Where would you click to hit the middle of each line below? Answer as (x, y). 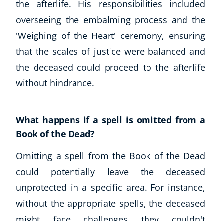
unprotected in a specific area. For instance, (110, 187)
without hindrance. (55, 83)
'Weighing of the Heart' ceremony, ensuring (110, 35)
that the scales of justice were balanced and (110, 51)
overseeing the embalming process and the (110, 19)
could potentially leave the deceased (110, 171)
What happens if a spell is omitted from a (110, 120)
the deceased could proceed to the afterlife (110, 67)
